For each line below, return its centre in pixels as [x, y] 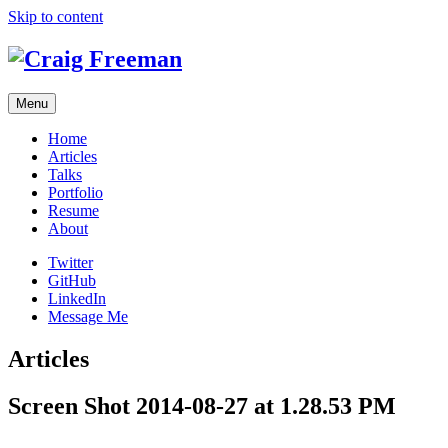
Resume [73, 210]
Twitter [70, 262]
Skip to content [55, 16]
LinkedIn [77, 298]
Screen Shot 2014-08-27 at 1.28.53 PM [202, 405]
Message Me [88, 316]
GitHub [72, 280]
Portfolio [75, 192]
